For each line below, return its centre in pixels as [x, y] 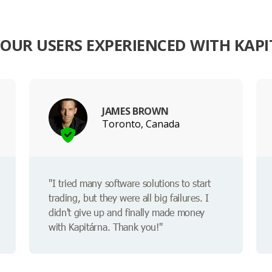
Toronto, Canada [141, 124]
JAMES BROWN [135, 111]
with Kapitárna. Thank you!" [106, 227]
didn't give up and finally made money [127, 212]
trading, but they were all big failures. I [129, 198]
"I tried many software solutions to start [130, 183]
